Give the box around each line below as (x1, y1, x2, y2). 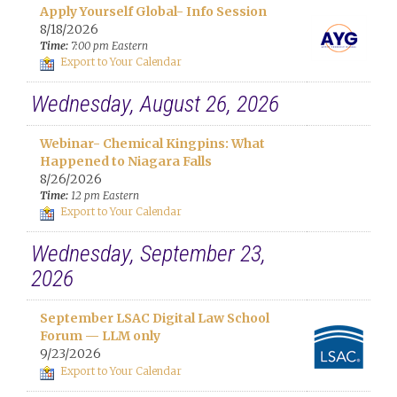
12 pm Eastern (68, 189, 139, 202)
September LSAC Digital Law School (40, 310, 269, 326)
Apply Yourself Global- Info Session (40, 4, 267, 19)
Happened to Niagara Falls (40, 153, 212, 169)
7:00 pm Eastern (68, 39, 148, 52)
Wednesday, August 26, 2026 (31, 90, 279, 117)
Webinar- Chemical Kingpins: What (40, 136, 265, 152)
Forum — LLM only (40, 328, 160, 344)
